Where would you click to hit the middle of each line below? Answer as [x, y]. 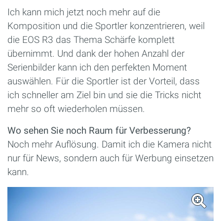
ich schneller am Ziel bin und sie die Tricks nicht [104, 95]
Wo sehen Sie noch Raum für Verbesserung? [99, 131]
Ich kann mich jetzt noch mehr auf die [84, 12]
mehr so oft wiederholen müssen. [76, 109]
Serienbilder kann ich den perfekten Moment [97, 68]
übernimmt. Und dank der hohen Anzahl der [96, 54]
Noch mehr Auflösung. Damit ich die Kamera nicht [110, 145]
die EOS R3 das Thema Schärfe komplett [91, 40]
